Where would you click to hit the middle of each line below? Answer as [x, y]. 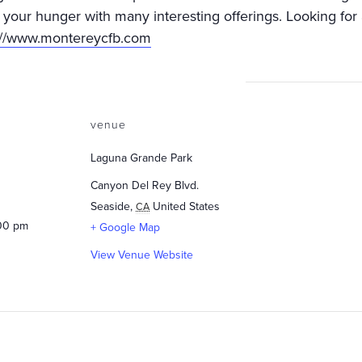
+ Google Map [125, 227]
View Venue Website [142, 255]
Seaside [110, 206]
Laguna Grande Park [141, 158]
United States [186, 206]
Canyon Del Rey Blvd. [145, 185]
